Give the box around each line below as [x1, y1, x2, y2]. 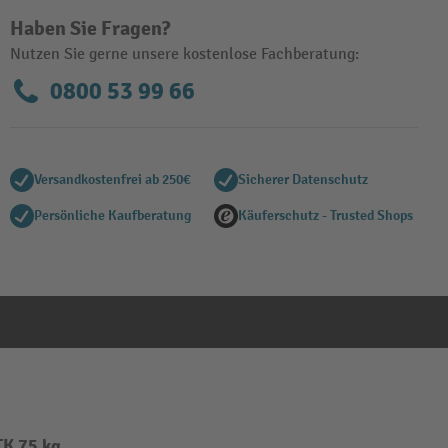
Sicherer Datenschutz [238, 171, 368, 188]
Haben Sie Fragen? [10, 16, 170, 41]
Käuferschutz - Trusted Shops [238, 207, 413, 224]
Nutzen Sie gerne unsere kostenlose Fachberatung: [10, 45, 359, 64]
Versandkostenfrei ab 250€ [34, 171, 191, 188]
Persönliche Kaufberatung [34, 207, 191, 224]
